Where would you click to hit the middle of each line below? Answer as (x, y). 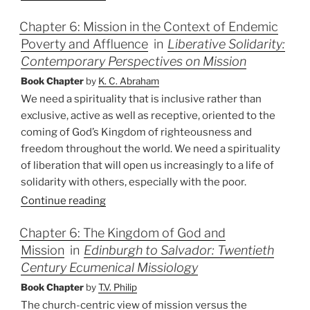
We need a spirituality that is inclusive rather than (141, 99)
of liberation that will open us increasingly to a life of (147, 166)
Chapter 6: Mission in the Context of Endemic (149, 27)
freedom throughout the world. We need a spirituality (151, 149)
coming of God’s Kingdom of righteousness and (136, 133)
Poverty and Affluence (84, 44)
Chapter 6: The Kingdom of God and (122, 233)
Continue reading (63, 200)
